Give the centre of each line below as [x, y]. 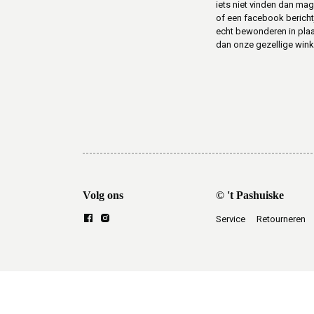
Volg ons [103, 196]
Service [231, 219]
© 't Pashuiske [250, 196]
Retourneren [281, 219]
